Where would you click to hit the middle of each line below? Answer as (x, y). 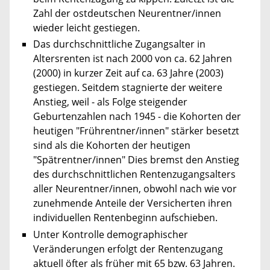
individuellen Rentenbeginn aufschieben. (125, 218)
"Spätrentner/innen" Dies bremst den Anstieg (136, 160)
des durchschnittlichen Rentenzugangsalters (134, 174)
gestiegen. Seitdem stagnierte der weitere (128, 88)
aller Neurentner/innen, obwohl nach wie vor (135, 189)
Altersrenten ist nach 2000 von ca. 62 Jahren (133, 59)
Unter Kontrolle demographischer (111, 234)
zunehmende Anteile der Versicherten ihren (133, 203)
